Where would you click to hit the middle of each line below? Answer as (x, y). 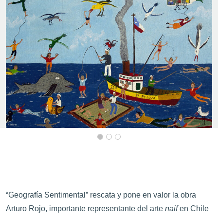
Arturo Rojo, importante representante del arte (85, 209)
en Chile (193, 209)
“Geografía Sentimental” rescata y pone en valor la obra (101, 195)
